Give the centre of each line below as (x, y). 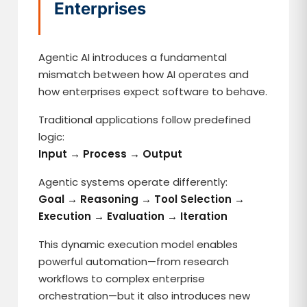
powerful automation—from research (134, 261)
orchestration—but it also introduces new (145, 296)
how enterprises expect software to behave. (153, 91)
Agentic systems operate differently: (133, 182)
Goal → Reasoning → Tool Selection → (142, 199)
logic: (52, 137)
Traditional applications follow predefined (145, 120)
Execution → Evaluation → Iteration (133, 216)
